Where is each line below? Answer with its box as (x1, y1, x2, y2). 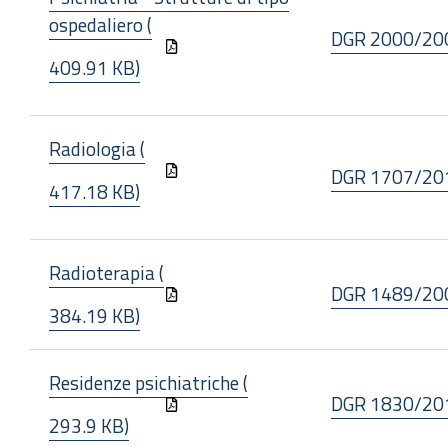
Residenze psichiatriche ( (49, 368, 248, 397)
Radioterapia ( (49, 258, 164, 287)
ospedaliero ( (49, 10, 152, 39)
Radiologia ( (49, 134, 145, 163)
